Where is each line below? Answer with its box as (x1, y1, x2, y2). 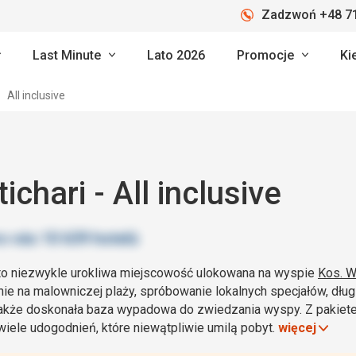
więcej (278, 320, 316, 335)
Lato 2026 (147, 47, 205, 63)
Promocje (237, 47, 294, 63)
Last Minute (33, 47, 101, 63)
